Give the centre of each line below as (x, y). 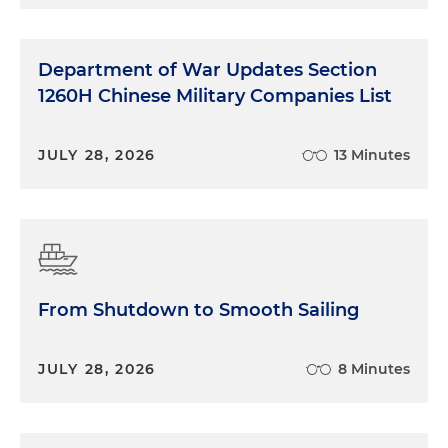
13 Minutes (372, 154)
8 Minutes (374, 368)
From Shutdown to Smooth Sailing (198, 309)
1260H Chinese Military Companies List (215, 95)
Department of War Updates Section (207, 69)
